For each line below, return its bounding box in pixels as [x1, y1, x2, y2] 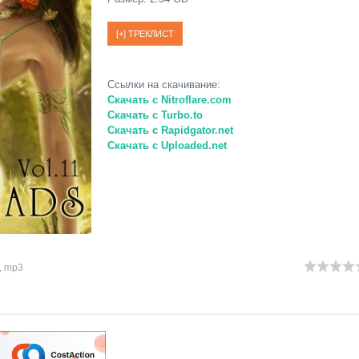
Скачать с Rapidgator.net [107, 124, 233, 136]
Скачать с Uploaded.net [107, 139, 227, 151]
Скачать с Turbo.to [107, 109, 203, 121]
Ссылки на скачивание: [107, 79, 220, 91]
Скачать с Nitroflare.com [107, 94, 232, 106]
